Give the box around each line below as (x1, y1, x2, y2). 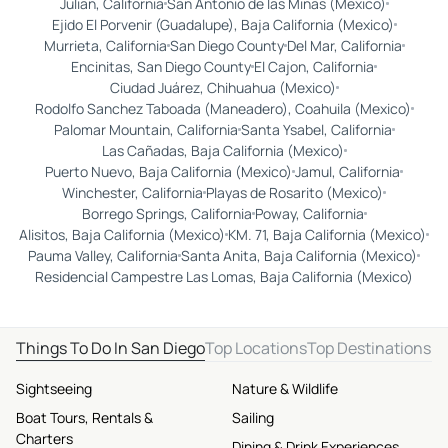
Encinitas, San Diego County (71, 56, 251, 76)
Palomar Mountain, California (53, 119, 238, 139)
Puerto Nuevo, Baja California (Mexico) (45, 161, 292, 181)
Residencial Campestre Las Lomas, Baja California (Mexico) (35, 266, 413, 286)
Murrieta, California (43, 35, 167, 55)
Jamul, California (295, 161, 400, 181)
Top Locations (205, 337, 307, 359)
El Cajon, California (254, 56, 374, 76)
